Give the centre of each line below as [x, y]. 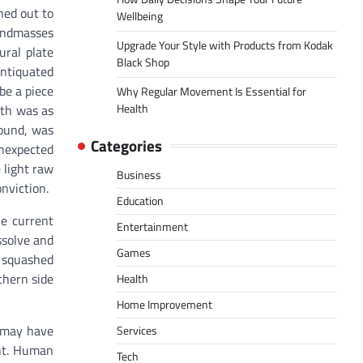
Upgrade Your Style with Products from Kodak [225, 46]
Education [140, 201]
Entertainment [152, 227]
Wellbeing [140, 17]
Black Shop [143, 63]
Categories [126, 146]
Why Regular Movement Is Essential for [211, 92]
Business [139, 175]
